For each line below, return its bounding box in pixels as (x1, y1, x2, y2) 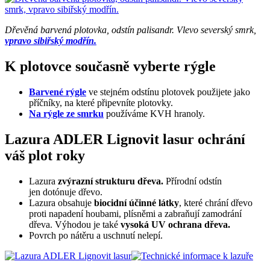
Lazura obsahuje (29, 198, 94, 209)
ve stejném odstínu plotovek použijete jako (86, 87, 250, 98)
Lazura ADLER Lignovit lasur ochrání (5, 131, 245, 148)
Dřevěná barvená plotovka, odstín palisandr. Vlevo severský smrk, (5, 25, 256, 36)
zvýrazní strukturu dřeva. (58, 176, 166, 187)
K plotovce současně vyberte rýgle (5, 58, 216, 75)
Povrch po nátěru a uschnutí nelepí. (29, 230, 163, 241)
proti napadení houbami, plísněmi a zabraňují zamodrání (29, 209, 242, 219)
